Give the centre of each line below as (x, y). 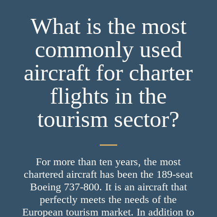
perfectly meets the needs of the (108, 199)
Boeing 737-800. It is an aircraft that (108, 186)
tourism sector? (108, 119)
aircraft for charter (108, 72)
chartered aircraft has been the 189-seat (108, 174)
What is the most (108, 26)
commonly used (108, 49)
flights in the (108, 95)
